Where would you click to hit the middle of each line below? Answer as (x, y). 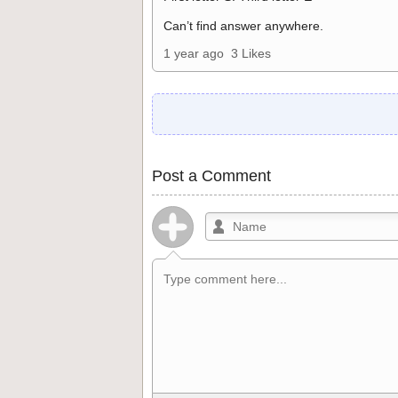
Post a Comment (211, 176)
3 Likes (251, 53)
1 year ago (194, 53)
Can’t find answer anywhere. (243, 26)
